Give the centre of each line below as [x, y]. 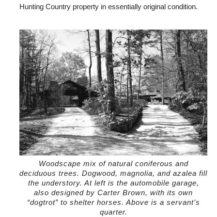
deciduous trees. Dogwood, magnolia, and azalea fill [113, 174]
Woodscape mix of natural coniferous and [113, 164]
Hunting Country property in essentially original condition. [108, 7]
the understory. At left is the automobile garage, [113, 183]
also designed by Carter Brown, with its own [113, 193]
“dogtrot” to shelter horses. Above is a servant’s [113, 203]
